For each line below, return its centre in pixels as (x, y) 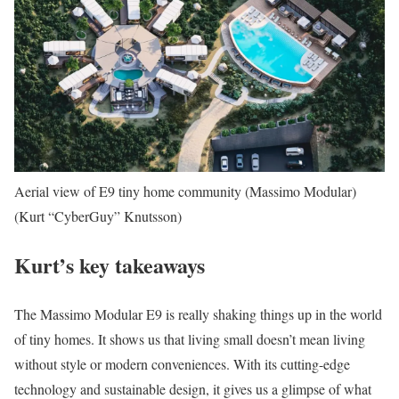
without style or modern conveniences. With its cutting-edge (182, 363)
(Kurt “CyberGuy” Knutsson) (98, 216)
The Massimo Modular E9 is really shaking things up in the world (198, 313)
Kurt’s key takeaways (110, 265)
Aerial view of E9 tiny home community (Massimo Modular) (185, 191)
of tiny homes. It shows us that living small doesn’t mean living (190, 338)
